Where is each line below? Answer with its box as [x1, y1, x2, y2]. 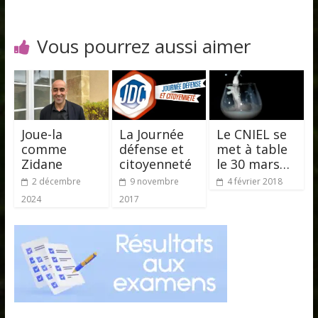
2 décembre [31, 175, 81, 187]
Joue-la [21, 125, 62, 143]
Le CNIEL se [216, 125, 287, 143]
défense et [119, 140, 184, 158]
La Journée [119, 125, 184, 143]
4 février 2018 [227, 175, 283, 187]
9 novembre [129, 175, 179, 187]
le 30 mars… [216, 155, 290, 172]
